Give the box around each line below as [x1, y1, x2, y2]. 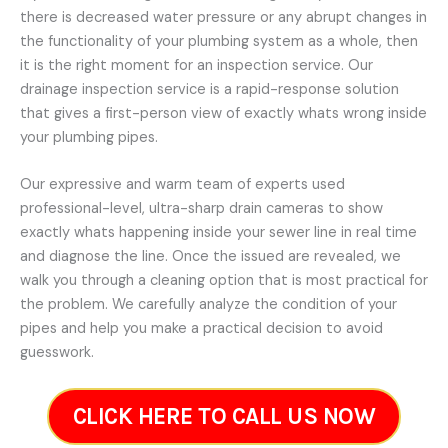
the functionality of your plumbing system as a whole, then [20, 31, 418, 51]
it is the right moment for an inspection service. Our [20, 55, 373, 75]
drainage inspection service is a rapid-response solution [20, 79, 399, 99]
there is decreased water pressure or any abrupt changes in [20, 7, 427, 27]
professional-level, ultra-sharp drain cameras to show [20, 198, 383, 218]
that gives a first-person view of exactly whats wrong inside [20, 103, 427, 123]
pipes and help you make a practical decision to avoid [20, 318, 383, 338]
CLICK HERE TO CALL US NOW [72, 403, 376, 431]
